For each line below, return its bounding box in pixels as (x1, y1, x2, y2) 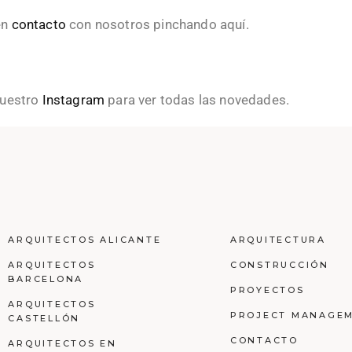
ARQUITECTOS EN (8, 338, 117, 349)
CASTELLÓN (8, 313, 80, 324)
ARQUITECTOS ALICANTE (8, 234, 162, 245)
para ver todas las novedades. (104, 92, 293, 108)
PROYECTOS (229, 284, 305, 295)
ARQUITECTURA (229, 234, 326, 245)
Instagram (42, 92, 105, 108)
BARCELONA (8, 273, 83, 284)
